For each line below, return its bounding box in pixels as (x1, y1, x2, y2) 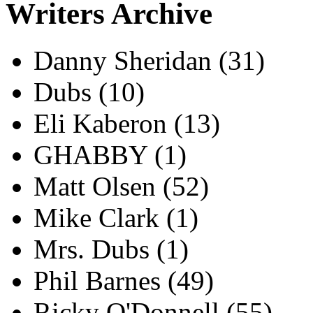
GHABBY (34, 140, 154, 170)
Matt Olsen (34, 171, 163, 202)
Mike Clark (34, 203, 166, 233)
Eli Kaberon (34, 108, 174, 139)
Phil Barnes (34, 265, 168, 296)
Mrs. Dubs (34, 234, 156, 265)
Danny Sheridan (34, 45, 219, 76)
